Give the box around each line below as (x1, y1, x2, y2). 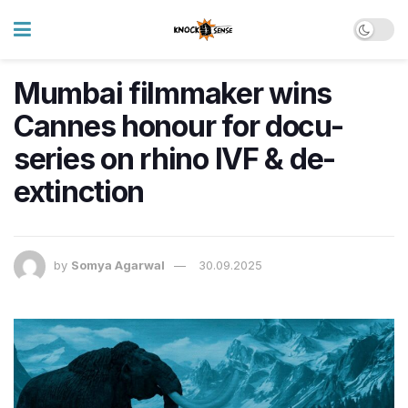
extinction (14, 174, 145, 209)
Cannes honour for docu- (14, 108, 343, 144)
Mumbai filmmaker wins (14, 76, 332, 111)
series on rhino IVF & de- (14, 141, 335, 177)
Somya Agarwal (71, 258, 165, 273)
